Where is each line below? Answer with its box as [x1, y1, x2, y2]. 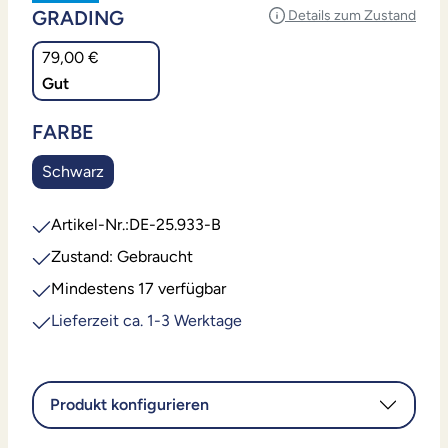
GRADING [32, 6, 124, 31]
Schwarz [42, 162, 104, 182]
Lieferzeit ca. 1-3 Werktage [51, 311, 243, 331]
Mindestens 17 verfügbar [51, 279, 227, 299]
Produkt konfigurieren [50, 395, 209, 415]
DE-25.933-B [129, 215, 222, 235]
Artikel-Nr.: [51, 215, 130, 235]
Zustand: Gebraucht [51, 247, 194, 267]
